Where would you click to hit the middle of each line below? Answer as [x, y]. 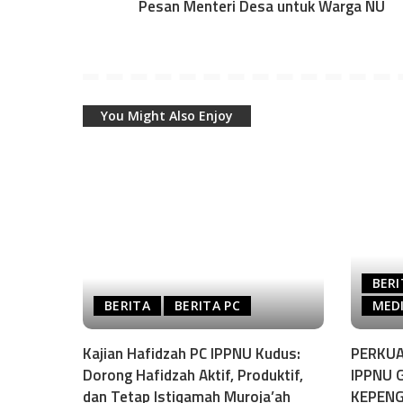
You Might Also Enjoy [167, 115]
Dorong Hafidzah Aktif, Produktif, [193, 376]
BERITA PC [207, 306]
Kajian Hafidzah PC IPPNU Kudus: [192, 354]
